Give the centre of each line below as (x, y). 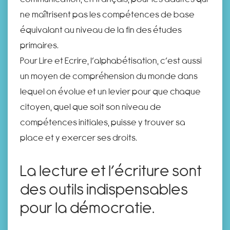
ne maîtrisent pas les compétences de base (107, 14)
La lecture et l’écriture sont (111, 170)
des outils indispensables (104, 188)
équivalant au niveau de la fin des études (101, 29)
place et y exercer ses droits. (79, 137)
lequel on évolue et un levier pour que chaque (110, 91)
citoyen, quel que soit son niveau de (91, 106)
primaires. (39, 45)
